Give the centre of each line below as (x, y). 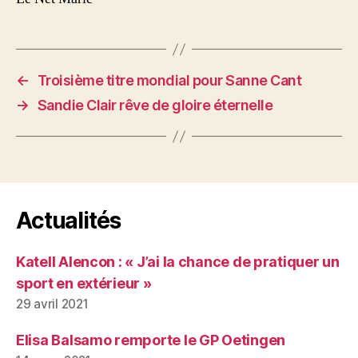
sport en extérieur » (84, 284)
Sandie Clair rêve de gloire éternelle (155, 105)
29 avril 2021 (52, 304)
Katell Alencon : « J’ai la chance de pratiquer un (178, 262)
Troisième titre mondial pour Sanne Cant (169, 81)
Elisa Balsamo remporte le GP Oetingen (151, 340)
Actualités (68, 221)
